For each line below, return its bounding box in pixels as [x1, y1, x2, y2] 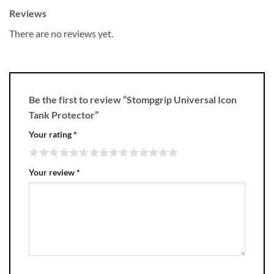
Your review [29, 166, 76, 177]
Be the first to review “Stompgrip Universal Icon [29, 93, 237, 105]
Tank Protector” [29, 108, 100, 120]
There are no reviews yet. [9, 28, 113, 40]
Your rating [29, 128, 73, 139]
